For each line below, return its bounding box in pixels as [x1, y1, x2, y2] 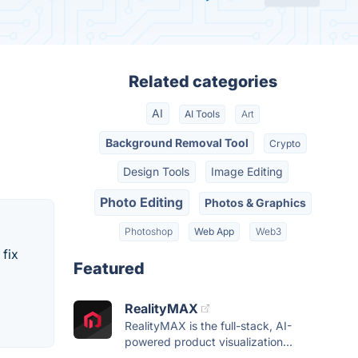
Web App [194, 225, 234, 237]
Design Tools [123, 164, 190, 178]
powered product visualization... [125, 334, 292, 348]
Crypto [269, 137, 301, 149]
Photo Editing [100, 194, 184, 211]
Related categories [129, 72, 277, 91]
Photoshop [125, 225, 173, 237]
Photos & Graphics [204, 196, 306, 210]
